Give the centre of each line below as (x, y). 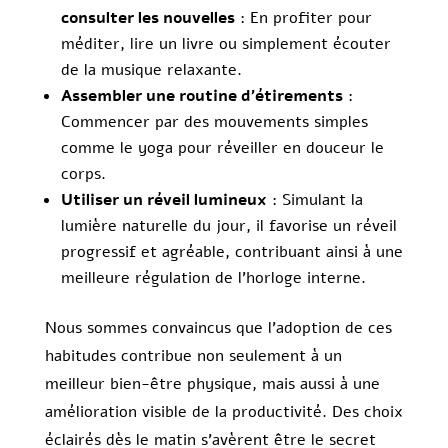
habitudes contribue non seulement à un (193, 356)
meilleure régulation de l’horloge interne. (213, 278)
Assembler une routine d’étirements (201, 96)
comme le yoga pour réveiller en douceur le (222, 148)
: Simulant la (314, 200)
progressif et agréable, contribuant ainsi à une (231, 252)
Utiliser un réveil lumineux (163, 200)
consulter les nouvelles (147, 18)
